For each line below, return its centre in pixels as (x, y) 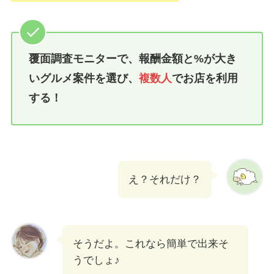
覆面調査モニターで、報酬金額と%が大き (132, 59)
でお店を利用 (205, 79)
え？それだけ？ (165, 180)
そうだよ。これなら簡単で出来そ (150, 243)
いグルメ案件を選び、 (83, 79)
